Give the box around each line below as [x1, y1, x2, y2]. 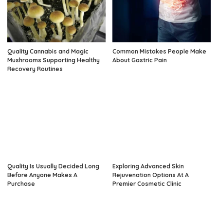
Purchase [7, 180, 35, 187]
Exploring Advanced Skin [112, 162, 184, 170]
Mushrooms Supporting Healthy [7, 56, 100, 64]
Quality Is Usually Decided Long [7, 162, 99, 170]
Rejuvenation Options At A [112, 171, 189, 179]
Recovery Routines [7, 65, 63, 73]
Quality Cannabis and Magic [7, 48, 89, 55]
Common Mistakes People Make [112, 48, 206, 55]
